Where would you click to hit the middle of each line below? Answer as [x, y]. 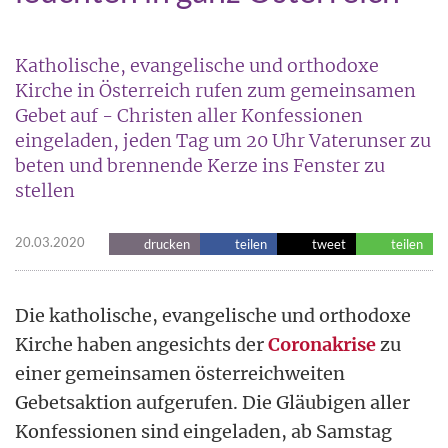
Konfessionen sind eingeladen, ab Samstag [203, 431]
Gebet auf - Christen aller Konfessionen [189, 115]
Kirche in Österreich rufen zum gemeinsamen [215, 90]
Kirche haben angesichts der [141, 344]
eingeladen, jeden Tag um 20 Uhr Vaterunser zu [223, 140]
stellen [45, 190]
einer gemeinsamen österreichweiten [180, 373]
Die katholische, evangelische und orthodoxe [213, 315]
